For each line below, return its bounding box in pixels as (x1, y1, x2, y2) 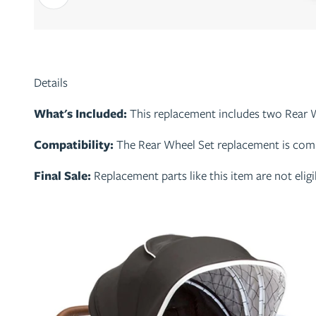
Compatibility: (34, 135, 114, 153)
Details (34, 73, 68, 91)
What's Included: (34, 104, 130, 122)
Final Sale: (34, 166, 91, 184)
